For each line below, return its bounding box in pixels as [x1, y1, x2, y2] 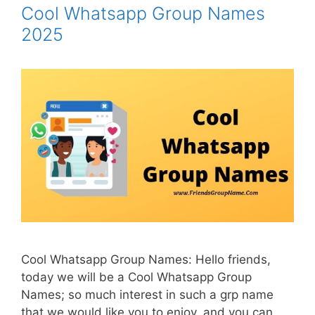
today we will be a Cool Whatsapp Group [21, 269, 252, 284]
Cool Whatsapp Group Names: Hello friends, [21, 252, 271, 266]
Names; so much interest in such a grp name [21, 287, 274, 302]
